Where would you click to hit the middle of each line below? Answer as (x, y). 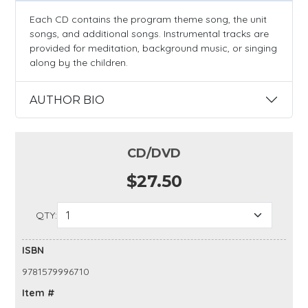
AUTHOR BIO (67, 100)
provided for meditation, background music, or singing (153, 48)
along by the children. (79, 63)
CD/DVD (154, 154)
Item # (38, 293)
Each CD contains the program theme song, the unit (148, 20)
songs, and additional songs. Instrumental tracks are (149, 34)
